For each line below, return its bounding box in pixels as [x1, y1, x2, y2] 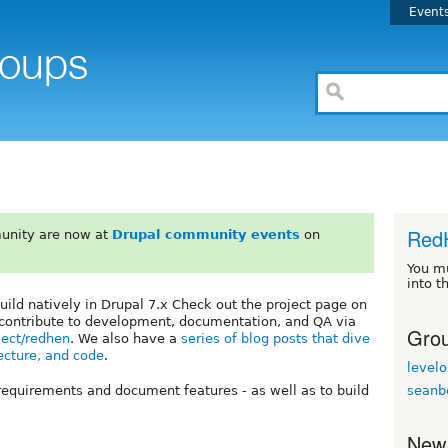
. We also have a [70, 330, 181, 346]
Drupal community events [111, 226, 300, 242]
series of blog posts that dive [181, 330, 370, 346]
